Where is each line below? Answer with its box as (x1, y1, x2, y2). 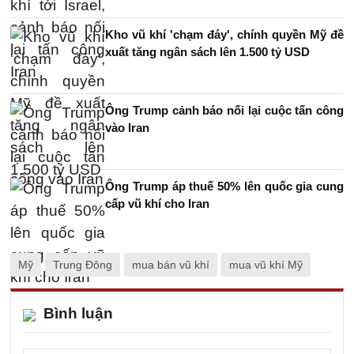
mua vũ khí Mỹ (229, 258, 303, 271)
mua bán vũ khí (132, 258, 209, 271)
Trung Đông (53, 258, 112, 271)
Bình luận (43, 305, 113, 322)
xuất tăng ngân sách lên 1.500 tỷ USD (105, 45, 310, 58)
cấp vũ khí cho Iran (105, 197, 209, 210)
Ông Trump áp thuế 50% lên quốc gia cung (105, 179, 344, 193)
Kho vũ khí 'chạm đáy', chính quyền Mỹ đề (105, 28, 344, 41)
